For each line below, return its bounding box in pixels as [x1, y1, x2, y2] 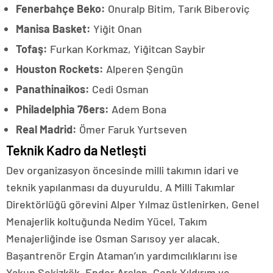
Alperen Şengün [104, 62, 183, 76]
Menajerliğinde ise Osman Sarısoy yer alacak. [6, 232, 220, 246]
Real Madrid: [16, 122, 77, 136]
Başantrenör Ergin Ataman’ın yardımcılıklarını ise [6, 249, 238, 263]
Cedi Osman [90, 82, 149, 96]
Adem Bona [109, 102, 166, 116]
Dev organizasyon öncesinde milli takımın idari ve [6, 163, 239, 177]
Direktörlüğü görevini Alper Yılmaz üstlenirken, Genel [6, 197, 259, 211]
